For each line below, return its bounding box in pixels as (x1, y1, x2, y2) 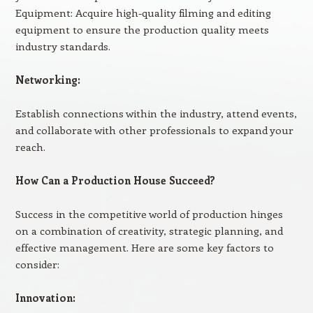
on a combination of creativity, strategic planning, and (15, 224, 283, 238)
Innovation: (15, 291, 75, 305)
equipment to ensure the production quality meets (15, 22, 269, 36)
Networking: (15, 73, 80, 87)
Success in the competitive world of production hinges (15, 207, 283, 221)
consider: (15, 257, 59, 271)
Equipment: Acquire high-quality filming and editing (15, 6, 271, 20)
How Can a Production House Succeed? (15, 173, 215, 187)
